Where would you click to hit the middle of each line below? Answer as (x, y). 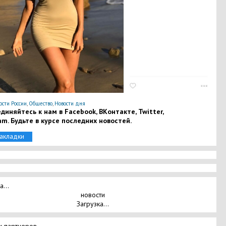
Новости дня (70, 103)
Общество (40, 103)
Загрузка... (93, 204)
